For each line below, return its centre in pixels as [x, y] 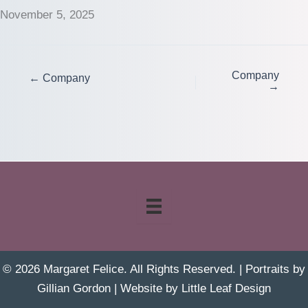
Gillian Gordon [74, 289]
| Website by [146, 289]
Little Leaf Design [226, 289]
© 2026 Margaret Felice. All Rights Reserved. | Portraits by [154, 269]
